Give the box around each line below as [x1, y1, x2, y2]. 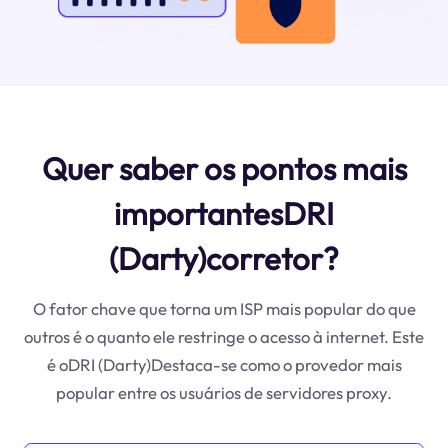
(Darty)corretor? [109, 238, 339, 278]
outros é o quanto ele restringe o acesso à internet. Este [24, 325, 424, 347]
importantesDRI [114, 193, 334, 233]
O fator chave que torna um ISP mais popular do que [32, 297, 416, 319]
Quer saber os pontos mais [41, 148, 407, 188]
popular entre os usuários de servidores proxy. [56, 381, 392, 403]
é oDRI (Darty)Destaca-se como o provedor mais [46, 353, 402, 375]
